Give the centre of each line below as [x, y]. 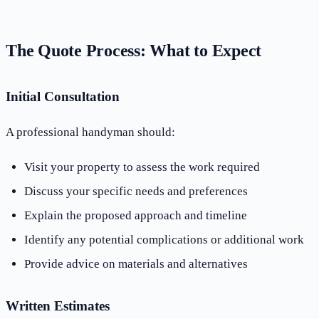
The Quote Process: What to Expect [134, 50]
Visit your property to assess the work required [142, 167]
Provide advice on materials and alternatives [136, 263]
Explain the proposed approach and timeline [135, 216]
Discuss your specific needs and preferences [136, 192]
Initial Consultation [63, 96]
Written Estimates [58, 305]
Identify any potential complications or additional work [164, 239]
